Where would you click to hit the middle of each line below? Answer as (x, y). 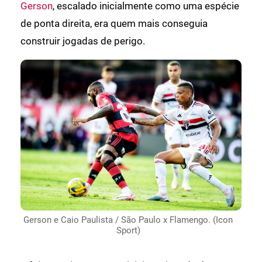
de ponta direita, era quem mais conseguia (114, 23)
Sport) (128, 231)
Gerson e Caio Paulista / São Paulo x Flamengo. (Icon (128, 220)
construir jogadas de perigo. (83, 41)
